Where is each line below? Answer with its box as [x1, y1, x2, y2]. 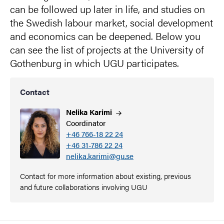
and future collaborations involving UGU [20, 181, 147, 192]
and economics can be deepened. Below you [10, 28, 200, 43]
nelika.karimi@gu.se [66, 150, 133, 161]
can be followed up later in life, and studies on [10, 1, 205, 16]
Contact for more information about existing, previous [20, 170, 191, 181]
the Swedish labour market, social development [10, 15, 213, 29]
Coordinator [66, 117, 105, 128]
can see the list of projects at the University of [10, 42, 203, 56]
